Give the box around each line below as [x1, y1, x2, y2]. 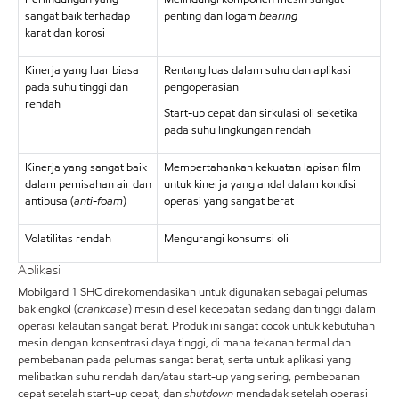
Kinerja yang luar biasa [24, 62, 139, 78]
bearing [258, 8, 297, 24]
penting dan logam [163, 8, 259, 24]
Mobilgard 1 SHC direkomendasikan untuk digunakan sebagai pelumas [18, 283, 368, 300]
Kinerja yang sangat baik [24, 159, 147, 175]
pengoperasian [163, 79, 239, 95]
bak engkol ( [18, 300, 77, 317]
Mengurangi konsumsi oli [163, 231, 289, 247]
